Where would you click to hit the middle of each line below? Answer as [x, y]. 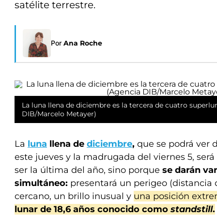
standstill [190, 209]
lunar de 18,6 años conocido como [91, 209]
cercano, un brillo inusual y [74, 196]
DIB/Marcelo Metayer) [59, 114]
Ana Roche [83, 43]
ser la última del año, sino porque [88, 170]
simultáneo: [41, 183]
